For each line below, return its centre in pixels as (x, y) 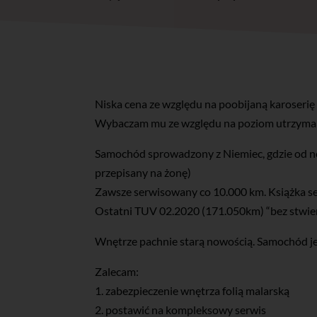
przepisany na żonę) (143, 172)
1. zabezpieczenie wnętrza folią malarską (192, 290)
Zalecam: (117, 271)
